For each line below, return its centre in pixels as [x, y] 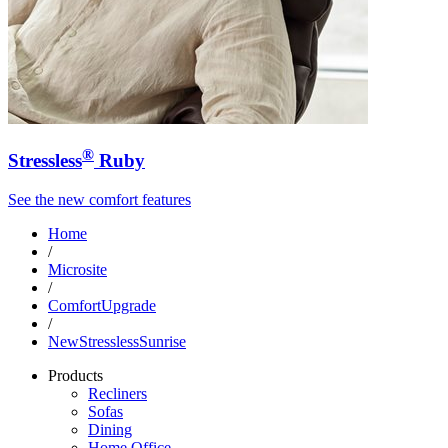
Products [75, 376]
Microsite [77, 270]
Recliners [117, 394]
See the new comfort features [99, 200]
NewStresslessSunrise [117, 342]
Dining [110, 430]
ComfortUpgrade [102, 306]
